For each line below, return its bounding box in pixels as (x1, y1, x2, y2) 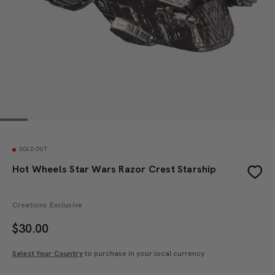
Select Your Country (12, 249, 83, 258)
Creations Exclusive (12, 200, 83, 210)
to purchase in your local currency (82, 249, 204, 258)
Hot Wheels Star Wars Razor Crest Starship (12, 163, 217, 176)
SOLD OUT (19, 145, 47, 153)
